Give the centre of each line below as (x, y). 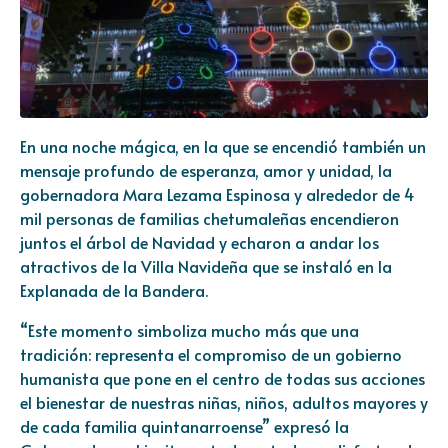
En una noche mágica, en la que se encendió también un (223, 146)
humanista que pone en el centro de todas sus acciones (222, 378)
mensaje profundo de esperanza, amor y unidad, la (206, 170)
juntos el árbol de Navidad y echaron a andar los (199, 242)
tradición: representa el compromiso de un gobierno (211, 354)
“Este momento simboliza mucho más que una (189, 330)
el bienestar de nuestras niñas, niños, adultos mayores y (224, 402)
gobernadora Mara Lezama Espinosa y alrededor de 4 (217, 194)
